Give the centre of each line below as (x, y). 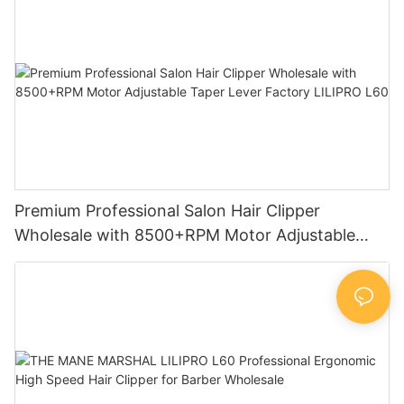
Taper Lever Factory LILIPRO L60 (141, 260)
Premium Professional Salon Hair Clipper (167, 211)
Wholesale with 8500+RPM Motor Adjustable (185, 235)
